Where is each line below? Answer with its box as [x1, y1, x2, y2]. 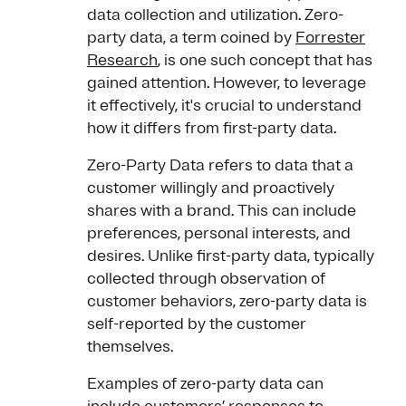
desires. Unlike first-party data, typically [87, 246, 374, 266]
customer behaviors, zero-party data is [87, 291, 367, 312]
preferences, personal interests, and [87, 223, 351, 244]
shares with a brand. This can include [87, 200, 356, 221]
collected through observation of [87, 268, 325, 289]
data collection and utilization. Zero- [87, 5, 343, 25]
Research [87, 50, 158, 71]
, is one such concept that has [158, 50, 372, 71]
